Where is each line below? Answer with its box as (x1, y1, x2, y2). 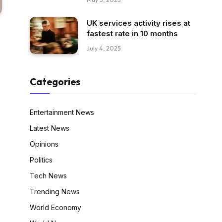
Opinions (30, 139, 58, 148)
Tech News (30, 171, 67, 180)
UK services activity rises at (87, 18, 190, 28)
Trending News (30, 187, 80, 196)
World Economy (30, 203, 81, 212)
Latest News (30, 123, 69, 132)
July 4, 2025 (87, 45, 120, 52)
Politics (30, 155, 53, 164)
